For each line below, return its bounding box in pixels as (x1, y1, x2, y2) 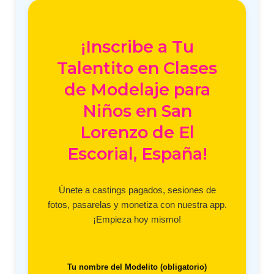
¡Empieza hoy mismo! (93, 214, 181, 225)
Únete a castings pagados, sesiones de (58, 185, 216, 196)
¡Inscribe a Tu (80, 37, 194, 57)
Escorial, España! (67, 144, 207, 165)
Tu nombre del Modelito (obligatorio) (67, 262, 207, 272)
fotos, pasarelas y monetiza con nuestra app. (47, 199, 227, 210)
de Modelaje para (64, 80, 210, 100)
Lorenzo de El (80, 122, 194, 143)
